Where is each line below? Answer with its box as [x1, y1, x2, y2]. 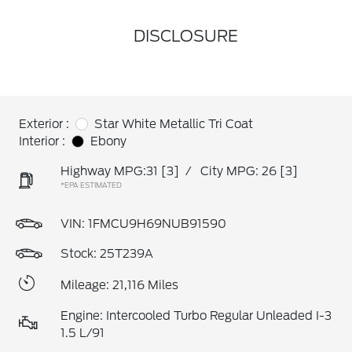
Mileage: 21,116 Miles [60, 277, 178, 292]
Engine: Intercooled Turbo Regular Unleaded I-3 [60, 309, 332, 323]
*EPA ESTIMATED [60, 181, 122, 189]
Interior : [19, 134, 65, 148]
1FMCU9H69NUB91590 [88, 217, 226, 231]
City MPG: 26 [200, 164, 277, 178]
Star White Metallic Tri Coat [94, 117, 253, 131]
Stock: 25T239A [60, 247, 153, 261]
